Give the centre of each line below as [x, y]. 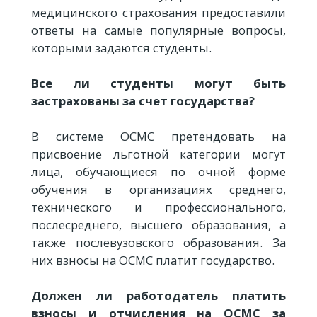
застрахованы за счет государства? [143, 100]
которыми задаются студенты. [121, 47]
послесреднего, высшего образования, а [158, 224]
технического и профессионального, [158, 207]
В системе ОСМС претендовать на [158, 136]
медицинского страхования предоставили [158, 12]
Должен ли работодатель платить [158, 296]
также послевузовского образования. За [158, 242]
